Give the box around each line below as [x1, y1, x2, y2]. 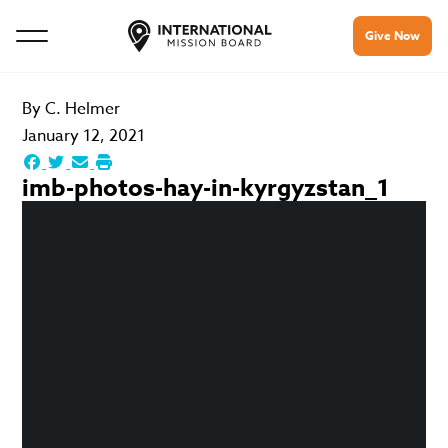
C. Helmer [45, 97, 121, 121]
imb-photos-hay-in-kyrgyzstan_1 [22, 171, 390, 206]
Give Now [365, 27, 420, 44]
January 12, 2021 [22, 124, 146, 148]
